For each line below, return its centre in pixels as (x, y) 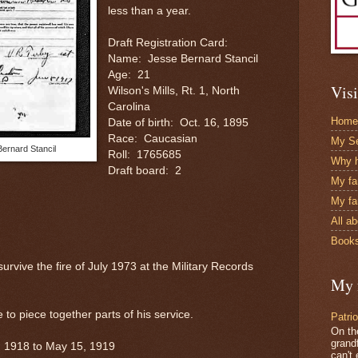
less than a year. (151, 10)
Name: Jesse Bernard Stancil (183, 58)
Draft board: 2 (144, 170)
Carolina (129, 106)
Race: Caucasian (152, 138)
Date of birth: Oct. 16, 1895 (178, 122)
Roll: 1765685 (144, 154)
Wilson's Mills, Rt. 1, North (173, 90)
